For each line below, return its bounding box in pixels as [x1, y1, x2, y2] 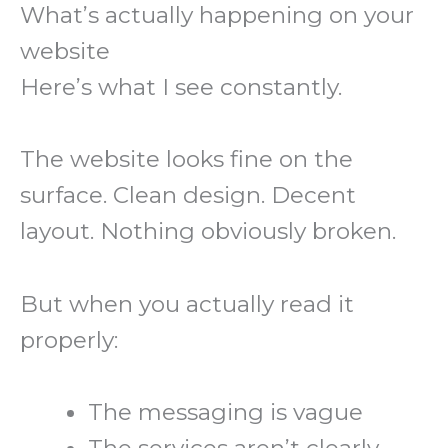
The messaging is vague [88, 398, 364, 427]
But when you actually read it [20, 289, 354, 318]
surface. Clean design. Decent [20, 181, 356, 210]
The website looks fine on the [20, 145, 353, 174]
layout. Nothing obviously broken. [20, 217, 396, 246]
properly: [20, 325, 118, 354]
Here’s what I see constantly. [20, 73, 342, 101]
